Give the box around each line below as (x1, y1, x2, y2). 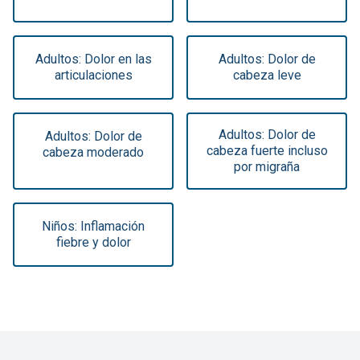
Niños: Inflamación (42, 219, 145, 235)
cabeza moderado (43, 145, 144, 161)
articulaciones (54, 67, 133, 84)
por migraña (234, 159, 300, 175)
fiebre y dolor (55, 235, 131, 251)
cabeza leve (232, 67, 301, 84)
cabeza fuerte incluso (206, 143, 328, 159)
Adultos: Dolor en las (35, 51, 152, 67)
